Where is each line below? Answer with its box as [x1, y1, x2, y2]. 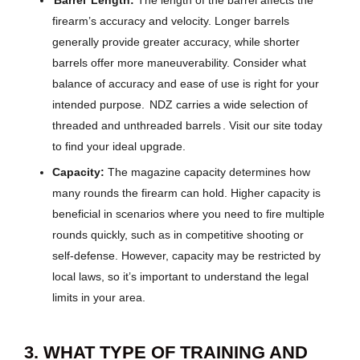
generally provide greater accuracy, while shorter [52, 35, 300, 49]
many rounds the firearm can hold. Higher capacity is [52, 186, 321, 200]
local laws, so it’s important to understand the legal [52, 270, 309, 284]
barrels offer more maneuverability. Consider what [52, 56, 306, 70]
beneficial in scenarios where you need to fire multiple [52, 207, 325, 221]
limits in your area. [52, 291, 145, 305]
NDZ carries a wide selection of [149, 98, 308, 112]
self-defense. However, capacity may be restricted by [52, 249, 321, 263]
